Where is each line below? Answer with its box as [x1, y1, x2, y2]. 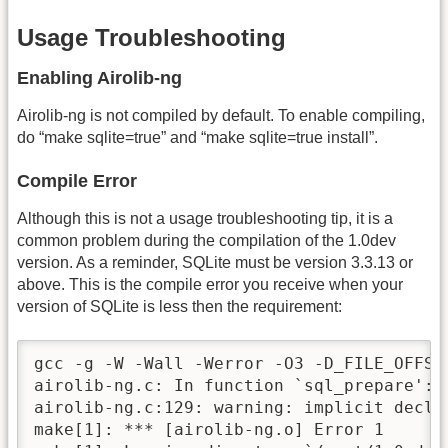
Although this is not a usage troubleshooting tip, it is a [17, 209, 393, 227]
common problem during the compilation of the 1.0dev [17, 231, 396, 249]
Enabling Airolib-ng [17, 67, 182, 88]
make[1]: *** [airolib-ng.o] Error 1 [34, 419, 384, 439]
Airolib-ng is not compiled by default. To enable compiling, [17, 106, 425, 124]
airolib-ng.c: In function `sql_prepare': [34, 375, 434, 395]
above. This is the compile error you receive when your [17, 275, 403, 293]
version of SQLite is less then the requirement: [17, 297, 342, 315]
